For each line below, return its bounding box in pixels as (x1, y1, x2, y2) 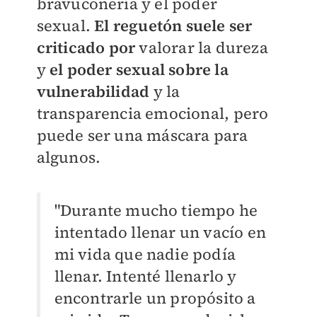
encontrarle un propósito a (54, 287, 256, 309)
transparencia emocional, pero (36, 103, 269, 125)
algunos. (36, 146, 101, 168)
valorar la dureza (139, 37, 268, 59)
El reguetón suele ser (94, 15, 253, 37)
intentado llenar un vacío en (54, 221, 267, 243)
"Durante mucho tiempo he (54, 200, 258, 221)
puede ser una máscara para (36, 125, 248, 146)
